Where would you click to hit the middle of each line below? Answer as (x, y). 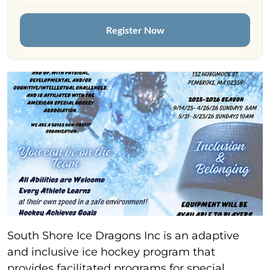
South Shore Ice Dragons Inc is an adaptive (123, 235)
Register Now (135, 30)
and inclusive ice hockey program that (111, 252)
